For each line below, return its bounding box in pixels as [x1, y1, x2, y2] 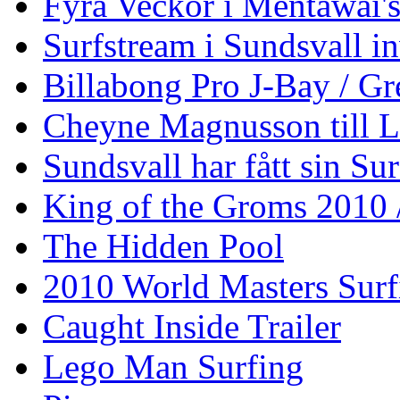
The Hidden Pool [43, 227, 284, 266]
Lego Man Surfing [43, 347, 304, 387]
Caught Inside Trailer [43, 307, 341, 346]
